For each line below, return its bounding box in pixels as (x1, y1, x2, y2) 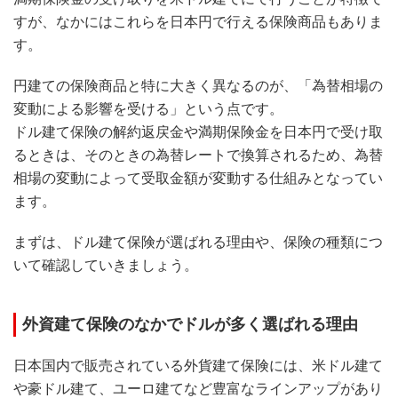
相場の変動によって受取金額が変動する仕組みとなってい (13, 170, 383, 186)
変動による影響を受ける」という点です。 (13, 100, 283, 116)
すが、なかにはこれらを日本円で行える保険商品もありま (13, 13, 383, 29)
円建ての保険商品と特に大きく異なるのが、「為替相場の (13, 77, 383, 93)
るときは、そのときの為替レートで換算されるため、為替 (13, 147, 383, 163)
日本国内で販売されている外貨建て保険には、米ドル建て (13, 357, 383, 373)
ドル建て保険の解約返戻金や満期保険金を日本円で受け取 (13, 123, 383, 139)
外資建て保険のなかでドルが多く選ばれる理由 (22, 314, 358, 333)
